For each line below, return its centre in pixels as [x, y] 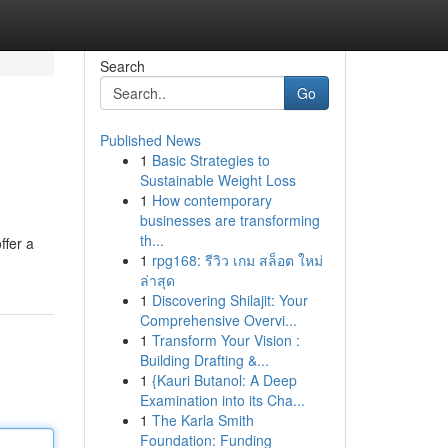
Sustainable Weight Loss [217, 180]
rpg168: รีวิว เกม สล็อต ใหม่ [237, 260]
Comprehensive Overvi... [218, 320]
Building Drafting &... [204, 360]
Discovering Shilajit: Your [229, 300]
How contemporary [211, 200]
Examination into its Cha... [222, 400]
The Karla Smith [202, 420]
